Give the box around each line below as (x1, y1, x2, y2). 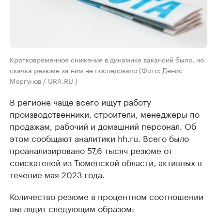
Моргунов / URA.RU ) (10, 75, 77, 86)
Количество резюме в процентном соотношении (10, 189, 203, 202)
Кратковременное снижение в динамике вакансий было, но (10, 53, 204, 64)
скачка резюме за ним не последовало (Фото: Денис (10, 64, 183, 75)
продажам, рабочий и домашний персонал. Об (10, 119, 196, 132)
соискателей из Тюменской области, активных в (10, 155, 202, 168)
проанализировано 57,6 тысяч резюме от (10, 143, 172, 156)
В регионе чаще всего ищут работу (10, 94, 151, 108)
